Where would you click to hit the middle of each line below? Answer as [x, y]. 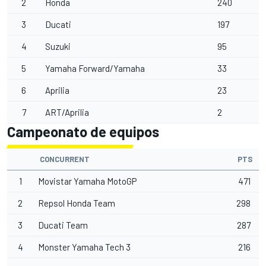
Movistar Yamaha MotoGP [87, 181]
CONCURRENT [65, 159]
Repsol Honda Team [77, 203]
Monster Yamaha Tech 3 [84, 247]
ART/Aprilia [67, 112]
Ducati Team [63, 225]
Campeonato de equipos [83, 132]
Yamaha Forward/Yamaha [95, 68]
